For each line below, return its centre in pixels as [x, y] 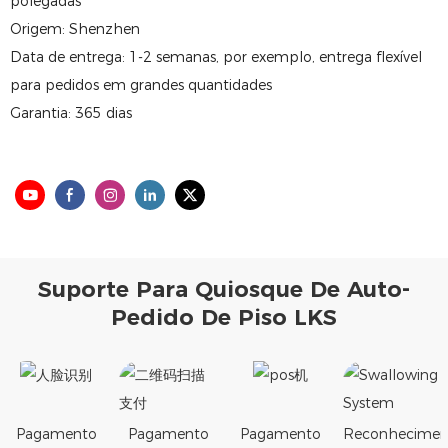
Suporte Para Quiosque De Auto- [224, 289]
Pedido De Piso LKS [224, 317]
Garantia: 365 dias [71, 113]
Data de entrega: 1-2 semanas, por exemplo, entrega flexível [216, 57]
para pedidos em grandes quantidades [141, 85]
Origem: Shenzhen [75, 29]
